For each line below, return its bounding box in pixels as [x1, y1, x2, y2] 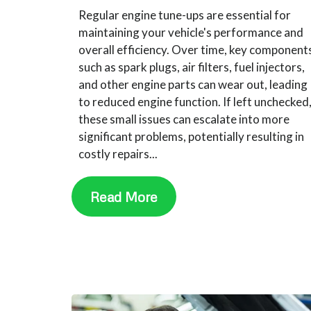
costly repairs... [78, 146, 158, 161]
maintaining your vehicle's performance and [78, 24, 304, 40]
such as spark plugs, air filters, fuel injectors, [78, 59, 305, 74]
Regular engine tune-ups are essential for [78, 7, 292, 22]
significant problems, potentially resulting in [78, 128, 305, 144]
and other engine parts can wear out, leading [78, 76, 308, 92]
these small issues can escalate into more [78, 111, 290, 126]
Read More [90, 187, 158, 205]
